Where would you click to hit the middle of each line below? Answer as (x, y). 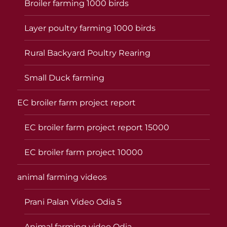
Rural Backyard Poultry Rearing (88, 53)
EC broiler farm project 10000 (84, 152)
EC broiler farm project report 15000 (97, 127)
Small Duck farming (65, 78)
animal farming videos (62, 177)
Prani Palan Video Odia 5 (73, 202)
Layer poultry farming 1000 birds (90, 28)
